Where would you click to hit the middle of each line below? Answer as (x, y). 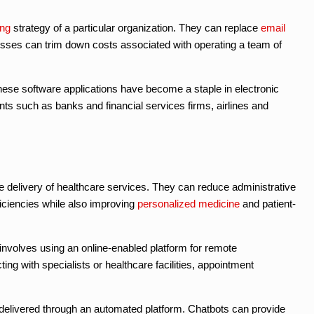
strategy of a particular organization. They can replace (136, 27)
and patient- (268, 203)
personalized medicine (189, 203)
